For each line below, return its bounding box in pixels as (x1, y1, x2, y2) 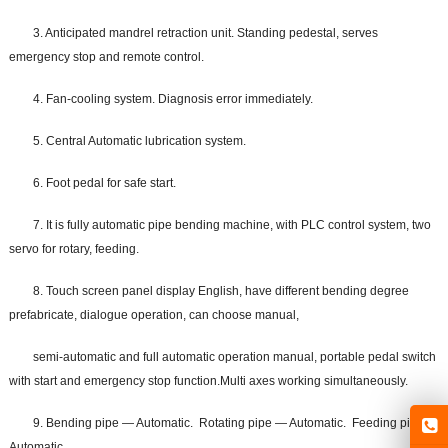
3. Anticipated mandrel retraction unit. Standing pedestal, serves (32, 26, 378, 41)
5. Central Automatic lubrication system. (32, 134, 246, 149)
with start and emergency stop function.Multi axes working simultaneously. (8, 374, 408, 389)
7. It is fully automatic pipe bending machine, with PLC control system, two (32, 218, 431, 233)
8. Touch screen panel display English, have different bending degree (32, 284, 409, 299)
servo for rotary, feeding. (8, 242, 139, 257)
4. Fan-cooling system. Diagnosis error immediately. (32, 92, 313, 107)
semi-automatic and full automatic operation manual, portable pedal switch (32, 350, 436, 365)
